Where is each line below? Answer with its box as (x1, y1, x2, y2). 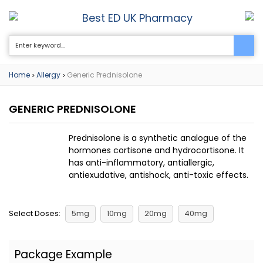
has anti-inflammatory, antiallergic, (69, 157, 214, 168)
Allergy (36, 70, 60, 80)
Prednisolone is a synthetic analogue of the (69, 132, 247, 144)
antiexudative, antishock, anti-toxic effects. (69, 169, 248, 181)
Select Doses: (9, 208, 60, 219)
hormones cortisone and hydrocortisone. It (69, 144, 244, 156)
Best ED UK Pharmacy (82, 10, 193, 25)
